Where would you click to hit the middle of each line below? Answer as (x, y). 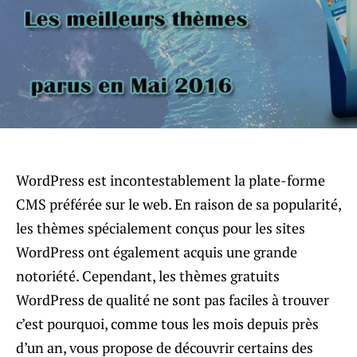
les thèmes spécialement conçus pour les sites (161, 228)
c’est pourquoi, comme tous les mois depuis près (167, 324)
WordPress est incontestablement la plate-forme (171, 180)
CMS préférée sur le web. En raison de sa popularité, (178, 204)
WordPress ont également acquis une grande (157, 252)
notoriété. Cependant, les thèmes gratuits (148, 276)
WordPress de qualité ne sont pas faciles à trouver (173, 300)
